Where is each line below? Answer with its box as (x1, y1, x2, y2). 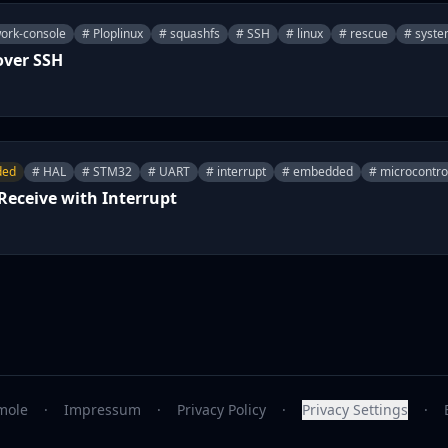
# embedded (282, 163, 353, 180)
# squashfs (159, 25, 220, 42)
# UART (148, 163, 190, 180)
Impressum (63, 400, 141, 419)
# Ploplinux (82, 25, 143, 42)
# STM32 (82, 163, 132, 180)
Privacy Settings (301, 400, 408, 419)
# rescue (339, 25, 388, 42)
